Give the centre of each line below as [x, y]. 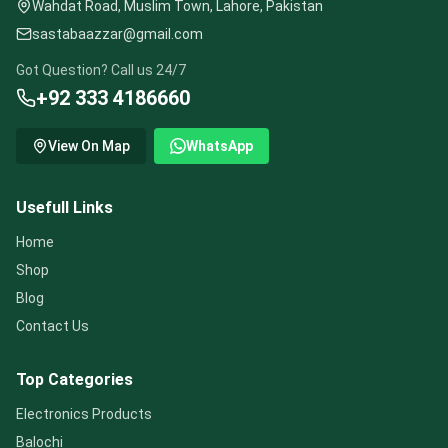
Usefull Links [64, 207]
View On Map [89, 146]
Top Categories [74, 379]
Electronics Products [84, 414]
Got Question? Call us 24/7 [101, 70]
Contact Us [52, 326]
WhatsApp [219, 146]
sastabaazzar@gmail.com [117, 34]
